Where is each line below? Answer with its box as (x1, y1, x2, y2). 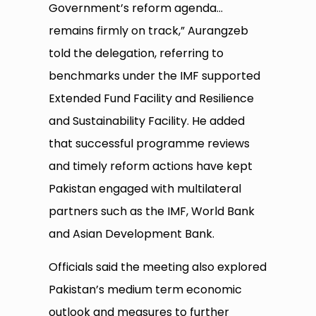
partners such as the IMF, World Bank (49, 203, 255, 220)
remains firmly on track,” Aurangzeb (49, 23, 249, 39)
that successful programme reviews (49, 135, 250, 152)
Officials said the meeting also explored (49, 259, 267, 276)
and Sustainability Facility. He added (49, 113, 245, 130)
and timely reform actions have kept (49, 158, 253, 175)
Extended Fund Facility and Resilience (49, 90, 255, 107)
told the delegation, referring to (49, 45, 224, 62)
